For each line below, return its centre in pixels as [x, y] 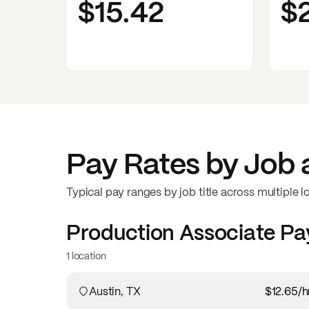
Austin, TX [115, 291]
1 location [86, 256]
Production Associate [171, 232]
